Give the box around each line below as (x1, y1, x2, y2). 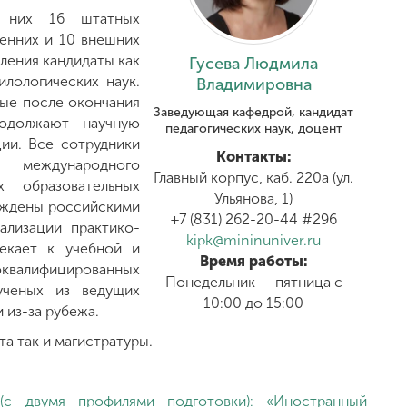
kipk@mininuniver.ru (186, 231, 321, 249)
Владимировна (195, 74, 312, 94)
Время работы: (199, 252, 308, 270)
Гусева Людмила (189, 53, 318, 74)
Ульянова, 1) (214, 189, 293, 207)
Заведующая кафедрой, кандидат (154, 104, 353, 120)
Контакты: (215, 147, 292, 165)
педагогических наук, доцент (164, 120, 342, 136)
